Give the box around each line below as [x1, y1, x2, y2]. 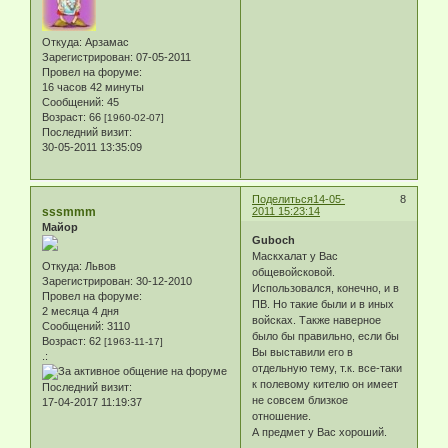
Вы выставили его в [252, 346, 354, 359]
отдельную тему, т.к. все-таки [252, 362, 403, 375]
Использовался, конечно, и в [252, 282, 400, 295]
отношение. [252, 410, 312, 423]
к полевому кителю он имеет [252, 378, 402, 391]
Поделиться [252, 192, 314, 205]
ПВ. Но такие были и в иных [252, 298, 395, 311]
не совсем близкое [252, 394, 349, 407]
